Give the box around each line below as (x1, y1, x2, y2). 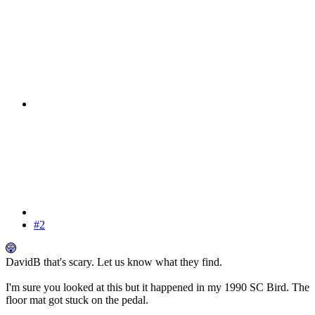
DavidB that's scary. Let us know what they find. (6, 256, 222, 269)
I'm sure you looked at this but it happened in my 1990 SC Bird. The (6, 281, 309, 294)
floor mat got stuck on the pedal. (6, 294, 148, 307)
